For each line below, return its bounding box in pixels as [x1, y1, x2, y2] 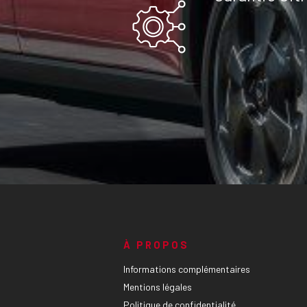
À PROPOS [123, 238, 189, 251]
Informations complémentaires [123, 263, 250, 275]
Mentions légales [123, 281, 192, 293]
